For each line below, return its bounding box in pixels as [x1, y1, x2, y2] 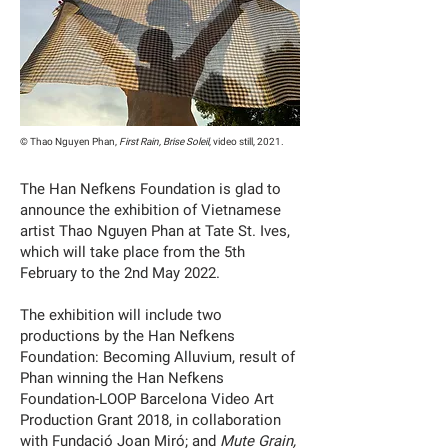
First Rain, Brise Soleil [119, 135, 209, 149]
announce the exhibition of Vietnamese [20, 199, 281, 221]
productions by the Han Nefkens [20, 325, 235, 347]
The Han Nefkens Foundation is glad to [20, 178, 281, 200]
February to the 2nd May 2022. [20, 262, 220, 284]
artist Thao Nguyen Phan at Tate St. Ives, [20, 220, 290, 242]
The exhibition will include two [20, 304, 222, 326]
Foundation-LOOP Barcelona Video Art [20, 388, 274, 410]
